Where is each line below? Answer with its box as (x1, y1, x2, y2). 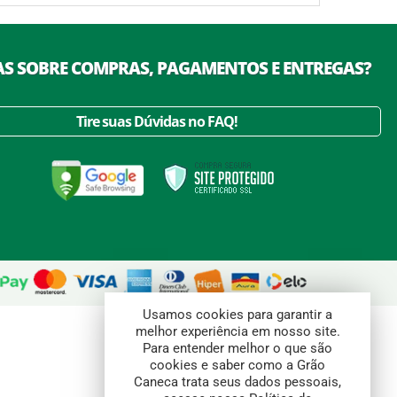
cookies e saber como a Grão (150, 357, 325, 373)
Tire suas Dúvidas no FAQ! (75, 111, 237, 131)
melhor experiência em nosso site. (135, 323, 340, 339)
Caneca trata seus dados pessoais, (134, 374, 341, 390)
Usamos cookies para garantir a (143, 307, 332, 323)
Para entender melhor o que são (143, 340, 332, 356)
